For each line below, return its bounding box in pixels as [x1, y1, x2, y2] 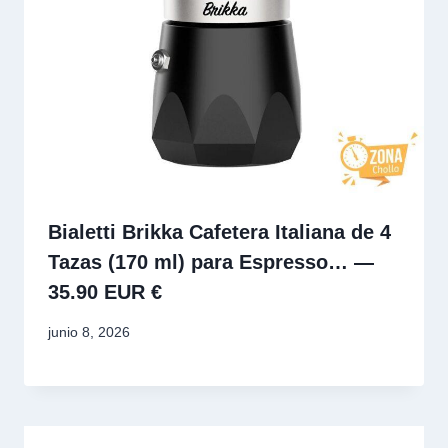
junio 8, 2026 [48, 324, 130, 341]
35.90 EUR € [48, 280, 162, 303]
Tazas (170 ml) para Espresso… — [48, 250, 374, 273]
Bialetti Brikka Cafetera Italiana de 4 [48, 220, 391, 243]
